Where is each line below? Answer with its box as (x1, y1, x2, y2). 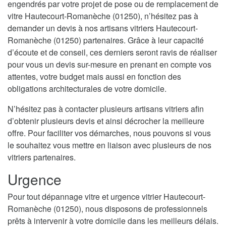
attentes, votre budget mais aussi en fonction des (8, 71, 181, 83)
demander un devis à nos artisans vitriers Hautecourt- (8, 22, 198, 34)
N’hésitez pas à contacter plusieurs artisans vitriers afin (8, 103, 204, 115)
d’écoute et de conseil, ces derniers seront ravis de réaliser (8, 46, 217, 59)
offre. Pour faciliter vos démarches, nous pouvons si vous (8, 127, 211, 139)
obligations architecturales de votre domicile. (8, 83, 166, 95)
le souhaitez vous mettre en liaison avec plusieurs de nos (8, 139, 211, 151)
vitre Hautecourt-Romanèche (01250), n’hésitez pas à (8, 10, 198, 22)
